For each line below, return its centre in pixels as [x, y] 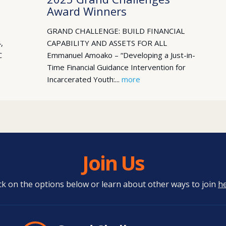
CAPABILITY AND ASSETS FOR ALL [107, 43]
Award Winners [87, 11]
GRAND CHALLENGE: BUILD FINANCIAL [116, 31]
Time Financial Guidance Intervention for [117, 67]
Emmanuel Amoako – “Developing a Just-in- [121, 55]
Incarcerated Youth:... [84, 79]
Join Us [113, 163]
